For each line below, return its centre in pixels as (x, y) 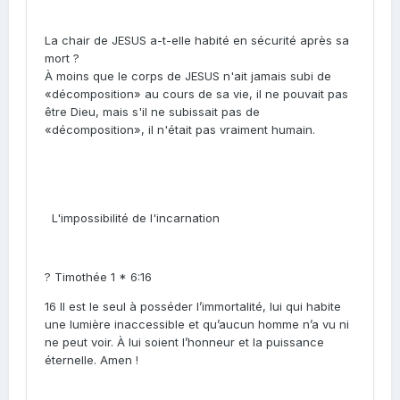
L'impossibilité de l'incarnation (136, 218)
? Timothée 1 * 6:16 (98, 277)
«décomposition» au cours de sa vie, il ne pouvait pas (196, 94)
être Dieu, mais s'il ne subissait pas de (152, 112)
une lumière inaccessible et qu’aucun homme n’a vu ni (197, 324)
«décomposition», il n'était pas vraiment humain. (180, 129)
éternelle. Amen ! (92, 360)
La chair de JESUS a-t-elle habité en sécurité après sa (197, 40)
